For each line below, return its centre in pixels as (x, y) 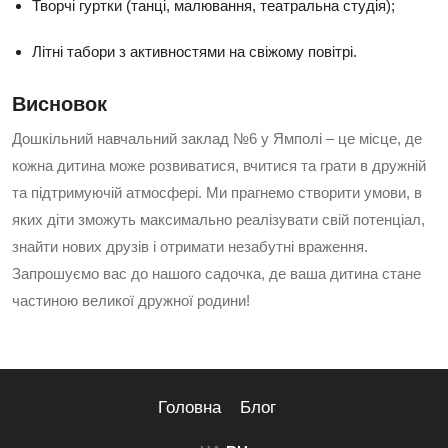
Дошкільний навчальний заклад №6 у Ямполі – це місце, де (217, 138)
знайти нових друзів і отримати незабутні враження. (190, 246)
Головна (189, 407)
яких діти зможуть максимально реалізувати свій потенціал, (218, 219)
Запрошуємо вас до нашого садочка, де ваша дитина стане (216, 273)
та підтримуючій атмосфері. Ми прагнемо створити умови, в (217, 192)
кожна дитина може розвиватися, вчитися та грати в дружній (219, 165)
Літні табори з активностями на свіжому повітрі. (194, 51)
